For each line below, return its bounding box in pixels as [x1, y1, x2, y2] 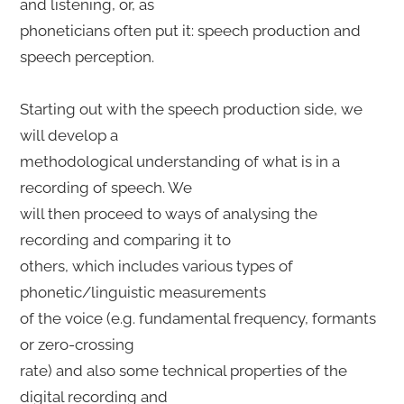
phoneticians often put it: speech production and [19, 21, 361, 40]
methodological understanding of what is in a [19, 151, 340, 170]
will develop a [19, 125, 122, 144]
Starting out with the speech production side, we [19, 99, 363, 118]
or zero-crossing [19, 335, 138, 353]
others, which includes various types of [19, 256, 293, 275]
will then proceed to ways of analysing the [19, 204, 317, 223]
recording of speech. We [19, 178, 196, 197]
